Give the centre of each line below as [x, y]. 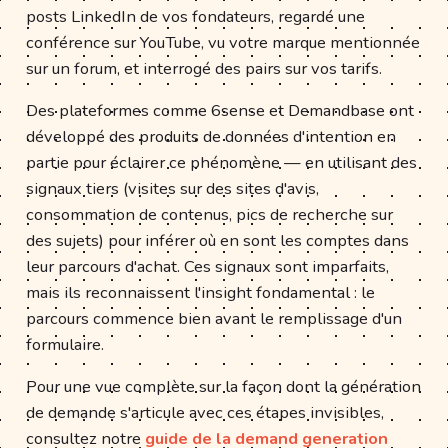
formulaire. [65, 344]
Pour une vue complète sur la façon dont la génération [223, 386]
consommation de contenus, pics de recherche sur [209, 214]
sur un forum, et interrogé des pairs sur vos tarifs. [204, 68]
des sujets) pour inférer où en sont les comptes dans [217, 240]
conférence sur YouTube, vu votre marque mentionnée [223, 42]
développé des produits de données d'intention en [211, 136]
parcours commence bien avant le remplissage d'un [214, 318]
